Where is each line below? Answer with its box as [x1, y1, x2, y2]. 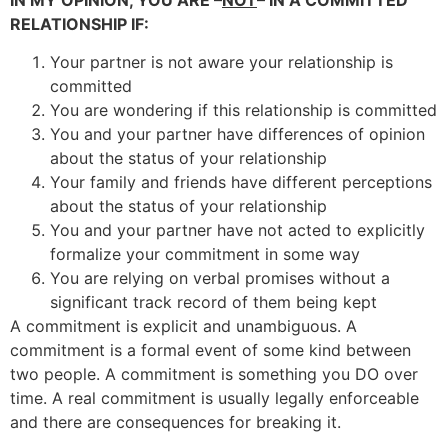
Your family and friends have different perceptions [50, 171, 432, 192]
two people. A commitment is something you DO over [10, 363, 418, 384]
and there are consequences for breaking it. [10, 411, 341, 432]
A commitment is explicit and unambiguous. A [10, 315, 357, 336]
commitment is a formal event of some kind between [10, 339, 411, 360]
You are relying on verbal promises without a [50, 267, 390, 288]
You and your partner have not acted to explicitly [50, 219, 425, 240]
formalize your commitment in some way [50, 243, 360, 264]
